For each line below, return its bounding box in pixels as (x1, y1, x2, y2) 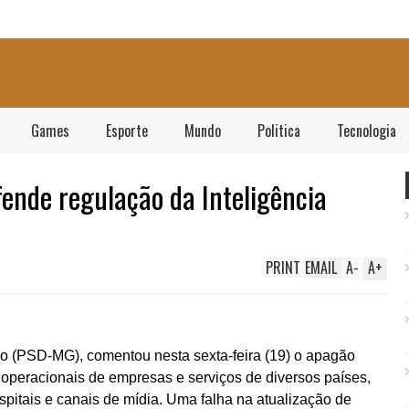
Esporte (106, 120, 148, 142)
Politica (257, 120, 300, 142)
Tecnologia (337, 120, 396, 142)
